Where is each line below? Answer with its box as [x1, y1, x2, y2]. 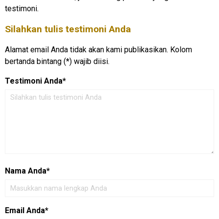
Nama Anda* [5, 166, 50, 175]
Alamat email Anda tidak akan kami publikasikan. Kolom [5, 45, 192, 54]
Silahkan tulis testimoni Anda [5, 23, 131, 35]
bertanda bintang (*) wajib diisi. [5, 57, 109, 66]
